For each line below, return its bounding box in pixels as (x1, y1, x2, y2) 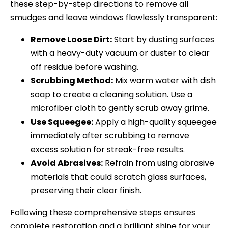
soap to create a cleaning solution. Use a (31, 88, 192, 100)
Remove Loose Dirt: (31, 33, 112, 45)
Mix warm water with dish (113, 74, 216, 87)
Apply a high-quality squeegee (93, 116, 217, 128)
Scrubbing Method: (31, 74, 113, 87)
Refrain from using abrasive (103, 157, 214, 169)
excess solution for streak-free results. (31, 143, 185, 155)
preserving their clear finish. (31, 184, 141, 196)
